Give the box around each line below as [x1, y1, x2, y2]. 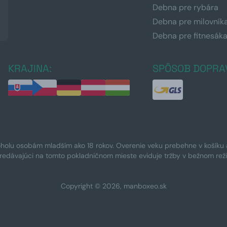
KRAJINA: [8, 61, 52, 75]
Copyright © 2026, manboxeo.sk [60, 181, 167, 191]
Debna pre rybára [153, 2, 219, 13]
